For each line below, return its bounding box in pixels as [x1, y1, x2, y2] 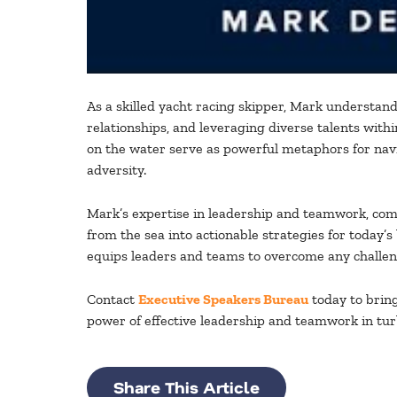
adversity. [87, 161, 146, 179]
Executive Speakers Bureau [138, 291, 308, 308]
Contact [87, 291, 138, 308]
